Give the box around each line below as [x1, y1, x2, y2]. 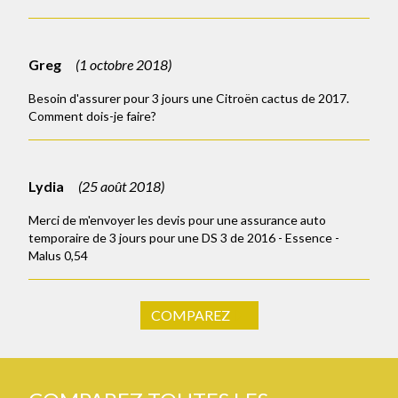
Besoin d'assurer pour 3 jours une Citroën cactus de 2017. [28, 90, 349, 106]
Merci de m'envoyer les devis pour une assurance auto [28, 211, 326, 227]
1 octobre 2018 [79, 55, 168, 73]
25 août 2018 [82, 177, 161, 195]
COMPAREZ [150, 306, 230, 323]
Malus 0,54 [28, 247, 88, 263]
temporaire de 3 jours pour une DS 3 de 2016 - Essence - [28, 229, 339, 245]
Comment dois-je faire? [28, 107, 156, 123]
